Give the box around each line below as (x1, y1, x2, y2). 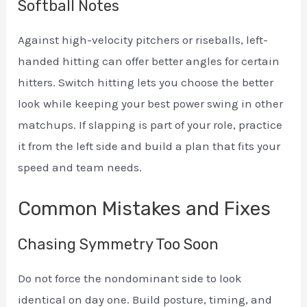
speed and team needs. (18, 160, 143, 174)
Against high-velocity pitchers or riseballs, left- (18, 32, 269, 47)
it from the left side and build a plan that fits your (18, 138, 281, 153)
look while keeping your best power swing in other (18, 96, 284, 110)
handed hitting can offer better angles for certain (18, 53, 280, 68)
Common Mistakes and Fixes (18, 197, 271, 220)
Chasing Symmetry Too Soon (18, 235, 219, 254)
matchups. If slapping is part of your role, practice (18, 117, 283, 132)
